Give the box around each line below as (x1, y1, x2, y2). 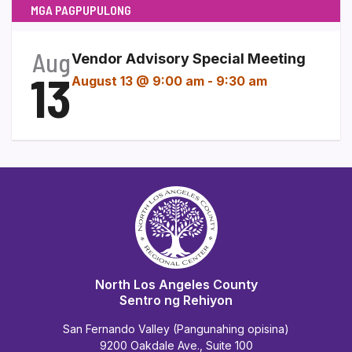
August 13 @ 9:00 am (71, 72, 204, 89)
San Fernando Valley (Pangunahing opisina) (63, 321, 289, 335)
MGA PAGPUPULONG (31, 2, 131, 17)
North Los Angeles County (94, 276, 258, 292)
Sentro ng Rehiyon (119, 291, 233, 308)
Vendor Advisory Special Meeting (71, 49, 306, 67)
